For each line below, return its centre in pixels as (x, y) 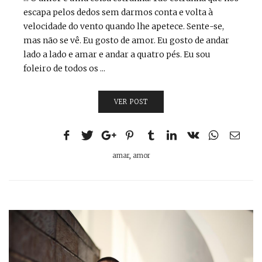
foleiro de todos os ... (64, 69)
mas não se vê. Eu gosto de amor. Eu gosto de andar (126, 41)
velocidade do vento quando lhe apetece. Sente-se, (124, 27)
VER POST (131, 102)
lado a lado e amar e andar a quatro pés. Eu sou (117, 55)
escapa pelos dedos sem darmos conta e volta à (118, 13)
